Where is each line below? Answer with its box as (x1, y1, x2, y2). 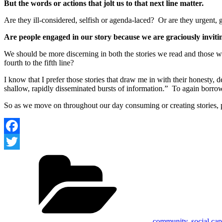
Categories (152, 149, 185, 158)
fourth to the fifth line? (4, 58, 78, 67)
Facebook (4, 137, 35, 146)
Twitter (4, 153, 26, 162)
